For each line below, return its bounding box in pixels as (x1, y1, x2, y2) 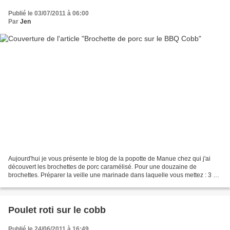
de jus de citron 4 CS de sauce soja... (8, 180, 111, 187)
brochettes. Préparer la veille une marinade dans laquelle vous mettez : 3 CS (8, 171, 222, 179)
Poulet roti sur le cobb (8, 205, 106, 216)
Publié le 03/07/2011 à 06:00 (8, 9, 89, 17)
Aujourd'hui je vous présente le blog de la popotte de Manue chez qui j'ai (8, 155, 210, 163)
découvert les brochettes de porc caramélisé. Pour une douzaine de (8, 163, 197, 171)
